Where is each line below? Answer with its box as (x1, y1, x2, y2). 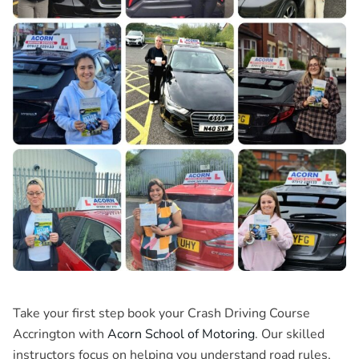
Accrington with (13, 325, 107, 343)
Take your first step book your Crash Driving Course (13, 304, 310, 322)
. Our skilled (255, 325, 325, 343)
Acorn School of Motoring (107, 325, 255, 343)
